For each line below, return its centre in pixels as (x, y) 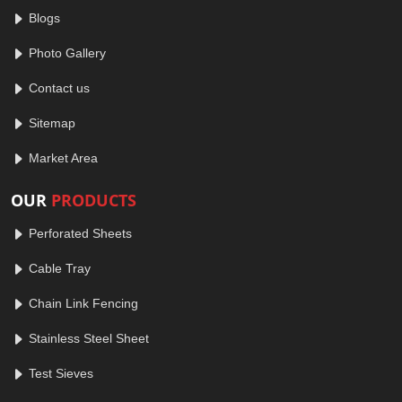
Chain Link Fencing (82, 303)
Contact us (57, 88)
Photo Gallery (66, 53)
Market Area (61, 158)
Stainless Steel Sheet (87, 338)
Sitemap (50, 123)
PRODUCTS (94, 200)
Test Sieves (59, 373)
